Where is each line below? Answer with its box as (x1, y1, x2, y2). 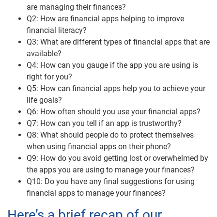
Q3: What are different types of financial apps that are (27, 37, 210, 46)
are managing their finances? (27, 2, 126, 12)
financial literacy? (27, 26, 87, 35)
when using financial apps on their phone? (27, 142, 171, 151)
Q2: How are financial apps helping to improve (27, 14, 184, 23)
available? (27, 49, 62, 58)
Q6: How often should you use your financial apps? (27, 107, 201, 116)
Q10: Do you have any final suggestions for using (27, 177, 195, 186)
